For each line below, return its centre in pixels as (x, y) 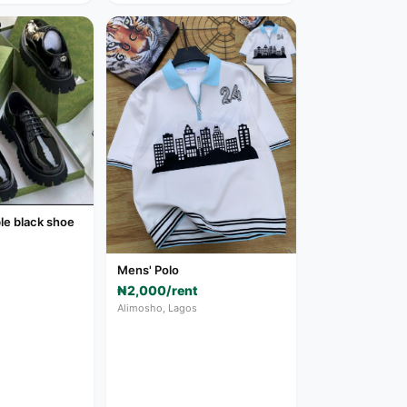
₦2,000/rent (158, 290)
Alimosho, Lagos (158, 308)
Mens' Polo (149, 269)
